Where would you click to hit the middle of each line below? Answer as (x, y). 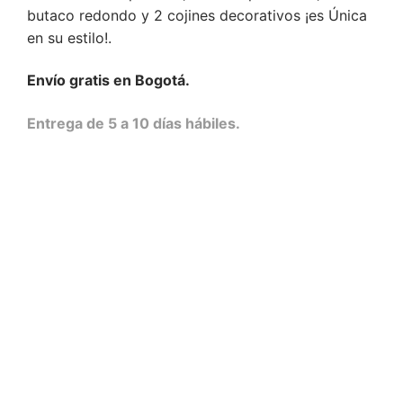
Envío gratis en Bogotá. (108, 81)
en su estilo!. (69, 37)
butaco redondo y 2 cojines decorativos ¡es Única (197, 15)
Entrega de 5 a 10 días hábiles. (134, 124)
